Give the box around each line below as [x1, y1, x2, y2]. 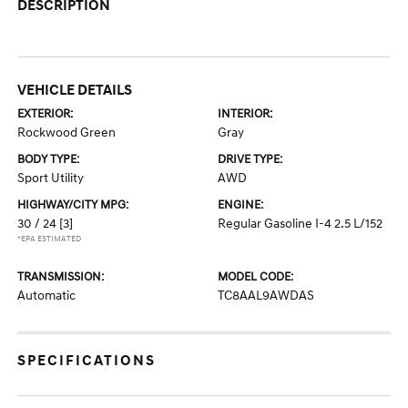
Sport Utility [17, 170, 85, 186]
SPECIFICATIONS [17, 352, 157, 370]
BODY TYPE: [17, 152, 80, 167]
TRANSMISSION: [17, 270, 105, 284]
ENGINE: [218, 198, 263, 212]
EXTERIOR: [17, 107, 74, 121]
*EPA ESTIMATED [17, 234, 82, 244]
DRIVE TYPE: [218, 152, 282, 167]
